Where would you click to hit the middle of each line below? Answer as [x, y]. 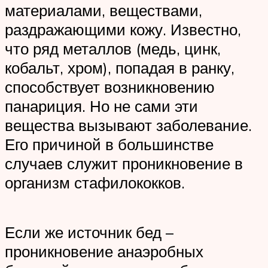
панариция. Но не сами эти [101, 106]
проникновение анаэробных [104, 252]
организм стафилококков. [95, 182]
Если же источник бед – [89, 232]
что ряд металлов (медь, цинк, [113, 48]
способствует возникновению [110, 86]
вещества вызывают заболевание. [128, 125]
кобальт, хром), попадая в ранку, [120, 67]
